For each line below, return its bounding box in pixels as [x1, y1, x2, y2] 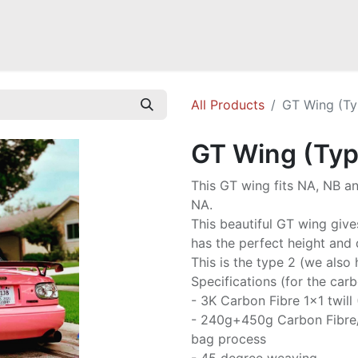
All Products [191, 97, 265, 113]
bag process [191, 331, 266, 347]
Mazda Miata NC [104, 20, 190, 37]
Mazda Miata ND [202, 20, 288, 37]
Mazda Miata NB [6, 20, 92, 37]
